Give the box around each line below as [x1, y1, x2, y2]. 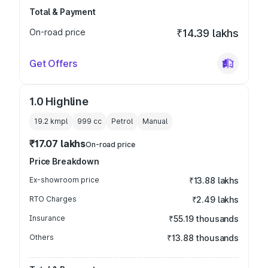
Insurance [29, 214, 65, 223]
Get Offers [29, 57, 77, 69]
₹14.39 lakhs [176, 27, 239, 39]
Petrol [111, 117, 133, 126]
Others [29, 233, 54, 242]
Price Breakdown [29, 156, 99, 166]
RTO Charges [29, 194, 77, 203]
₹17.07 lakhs [29, 138, 86, 150]
